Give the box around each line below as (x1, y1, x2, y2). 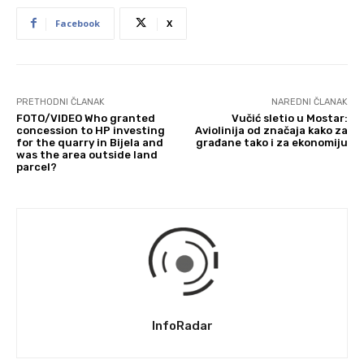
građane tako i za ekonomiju (195, 136, 348, 149)
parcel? (16, 160, 57, 173)
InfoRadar (151, 318, 213, 333)
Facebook (55, 16, 100, 29)
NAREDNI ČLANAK (271, 96, 348, 107)
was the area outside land (16, 148, 158, 161)
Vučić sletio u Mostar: (231, 111, 348, 124)
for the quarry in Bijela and (16, 136, 163, 149)
